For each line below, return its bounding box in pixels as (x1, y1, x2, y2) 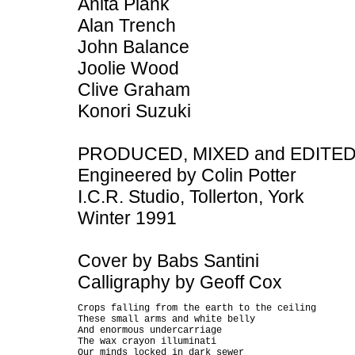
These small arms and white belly (78, 314, 255, 325)
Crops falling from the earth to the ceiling (78, 303, 316, 314)
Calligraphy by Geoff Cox (78, 272, 282, 292)
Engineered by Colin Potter (78, 165, 296, 185)
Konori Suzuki (78, 101, 191, 121)
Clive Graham (78, 79, 190, 100)
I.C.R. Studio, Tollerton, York (78, 186, 304, 207)
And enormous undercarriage (78, 325, 222, 336)
